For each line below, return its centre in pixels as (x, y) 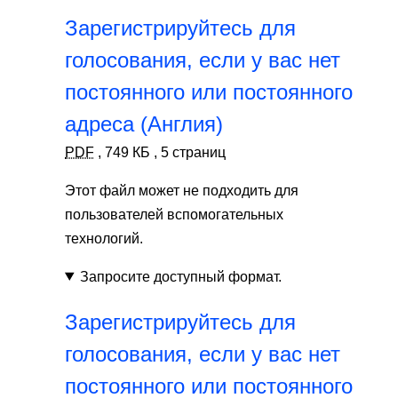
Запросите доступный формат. (180, 276)
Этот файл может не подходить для (182, 190)
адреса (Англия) (144, 123)
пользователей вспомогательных (174, 214)
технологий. (104, 238)
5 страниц (191, 152)
